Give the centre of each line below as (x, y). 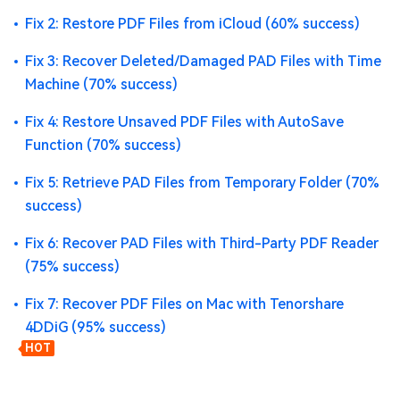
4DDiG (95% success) (96, 327)
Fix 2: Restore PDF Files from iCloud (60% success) (192, 24)
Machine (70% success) (101, 84)
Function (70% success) (103, 145)
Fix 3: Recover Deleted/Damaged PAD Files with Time (203, 61)
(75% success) (72, 267)
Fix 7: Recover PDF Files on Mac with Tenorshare (184, 304)
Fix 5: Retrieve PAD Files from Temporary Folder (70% (202, 183)
